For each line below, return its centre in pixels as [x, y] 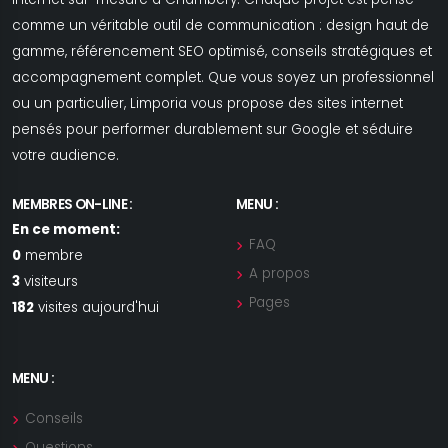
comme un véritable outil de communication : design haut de [220, 26]
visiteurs [49, 282]
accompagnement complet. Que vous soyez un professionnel [223, 78]
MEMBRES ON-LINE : [72, 205]
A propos [279, 274]
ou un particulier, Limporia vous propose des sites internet [207, 104]
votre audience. [71, 156]
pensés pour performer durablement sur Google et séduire [212, 130]
